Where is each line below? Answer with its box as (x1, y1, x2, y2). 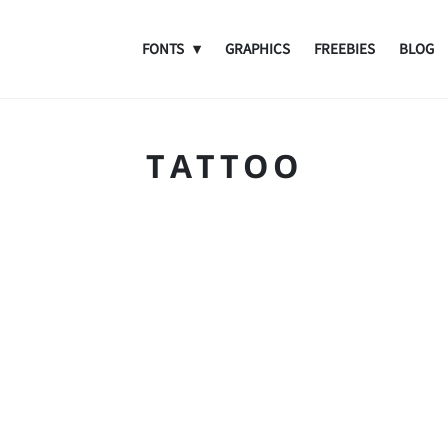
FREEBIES (314, 39, 375, 58)
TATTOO (146, 144, 302, 187)
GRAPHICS (225, 39, 290, 58)
